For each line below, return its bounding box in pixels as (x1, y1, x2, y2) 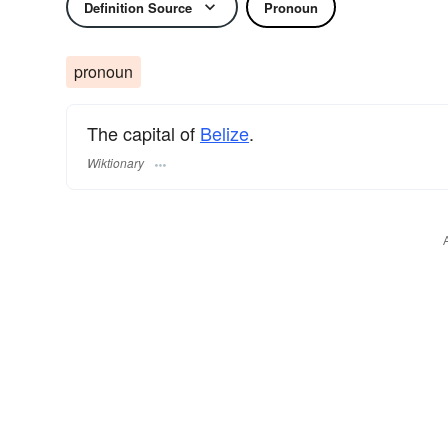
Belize (200, 120, 249, 146)
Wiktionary (87, 154, 144, 172)
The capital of (87, 120, 200, 146)
